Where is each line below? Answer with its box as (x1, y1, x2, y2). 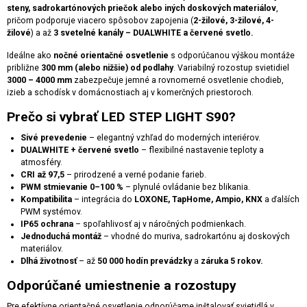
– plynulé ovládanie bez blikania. (123, 182, 250, 192)
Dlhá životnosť (21, 256, 77, 266)
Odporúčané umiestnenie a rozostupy (7, 277, 236, 293)
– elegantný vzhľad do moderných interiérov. (87, 132, 260, 143)
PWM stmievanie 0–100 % (21, 182, 123, 192)
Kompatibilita (21, 194, 72, 204)
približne (7, 62, 41, 73)
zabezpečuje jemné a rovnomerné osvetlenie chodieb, (72, 75, 284, 85)
